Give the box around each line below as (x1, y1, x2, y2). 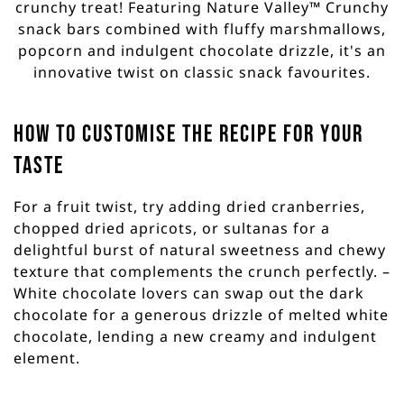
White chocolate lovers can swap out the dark (14, 282, 364, 303)
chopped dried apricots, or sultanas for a (14, 217, 330, 238)
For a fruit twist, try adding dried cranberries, (14, 196, 365, 216)
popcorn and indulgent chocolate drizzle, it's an (18, 40, 386, 60)
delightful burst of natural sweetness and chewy (14, 239, 386, 260)
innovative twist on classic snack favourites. (33, 61, 371, 82)
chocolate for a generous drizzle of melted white (14, 304, 389, 325)
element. (14, 347, 80, 368)
